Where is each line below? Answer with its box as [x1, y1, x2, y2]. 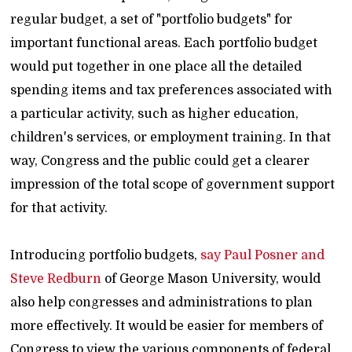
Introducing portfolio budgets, [10, 248, 201, 262]
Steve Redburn [10, 272, 102, 286]
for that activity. [10, 201, 108, 215]
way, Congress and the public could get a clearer [10, 154, 310, 168]
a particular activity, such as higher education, [10, 107, 299, 121]
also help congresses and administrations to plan [10, 295, 313, 310]
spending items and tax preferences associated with [10, 83, 333, 97]
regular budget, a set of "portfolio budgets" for [10, 13, 293, 27]
